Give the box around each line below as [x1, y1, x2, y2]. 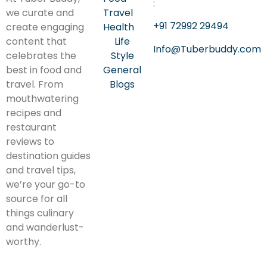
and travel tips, [6, 163, 76, 177]
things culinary [6, 206, 74, 220]
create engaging [6, 20, 84, 34]
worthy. [6, 235, 41, 249]
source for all [6, 192, 67, 206]
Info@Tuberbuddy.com [153, 42, 261, 56]
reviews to [6, 135, 54, 148]
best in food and [6, 63, 82, 77]
